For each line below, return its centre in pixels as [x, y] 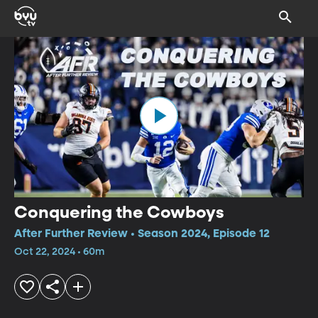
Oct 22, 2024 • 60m [59, 252]
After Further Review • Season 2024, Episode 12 [142, 234]
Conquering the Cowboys [119, 213]
